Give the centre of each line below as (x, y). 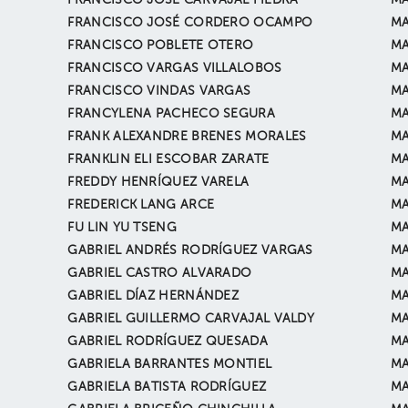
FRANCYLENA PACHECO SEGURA (171, 114)
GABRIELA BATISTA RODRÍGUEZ (167, 387)
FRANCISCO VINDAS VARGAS (159, 91)
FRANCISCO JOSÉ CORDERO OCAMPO (190, 23)
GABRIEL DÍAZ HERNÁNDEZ (153, 296)
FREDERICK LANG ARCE (141, 205)
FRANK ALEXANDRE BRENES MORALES (187, 137)
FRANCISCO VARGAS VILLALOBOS (175, 68)
